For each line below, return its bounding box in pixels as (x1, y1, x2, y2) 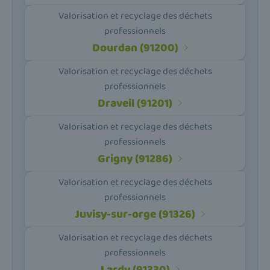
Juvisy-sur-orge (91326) (75, 204, 195, 224)
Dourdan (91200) (92, 38, 178, 57)
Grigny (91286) (98, 149, 172, 168)
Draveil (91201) (98, 93, 172, 113)
